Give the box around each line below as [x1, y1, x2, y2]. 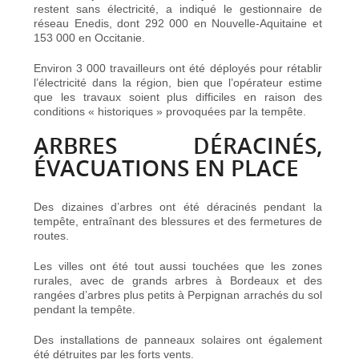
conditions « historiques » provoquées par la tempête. [34, 104, 310, 118]
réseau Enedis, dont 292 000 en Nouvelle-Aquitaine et [34, 16, 322, 30]
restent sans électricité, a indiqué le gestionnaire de [34, 2, 322, 15]
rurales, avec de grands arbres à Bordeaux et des [34, 273, 322, 287]
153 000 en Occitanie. [34, 30, 146, 44]
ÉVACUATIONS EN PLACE [34, 152, 300, 183]
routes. [34, 228, 70, 242]
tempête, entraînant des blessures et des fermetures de [34, 214, 322, 228]
